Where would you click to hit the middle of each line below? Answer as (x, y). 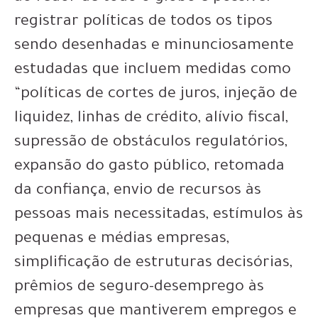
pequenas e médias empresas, (122, 240)
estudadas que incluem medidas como (153, 71)
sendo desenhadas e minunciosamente (154, 46)
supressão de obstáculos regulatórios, (151, 143)
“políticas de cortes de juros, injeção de (156, 95)
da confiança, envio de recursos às (138, 191)
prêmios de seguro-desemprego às (139, 288)
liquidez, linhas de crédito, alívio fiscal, (151, 119)
